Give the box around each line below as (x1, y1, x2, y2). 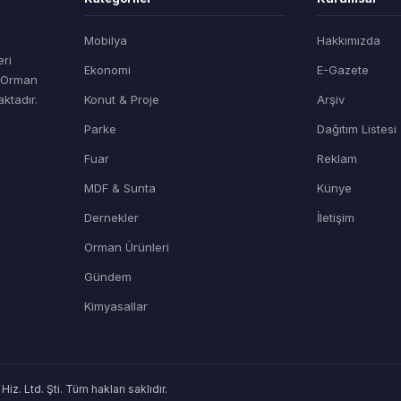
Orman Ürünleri (83, 239, 169, 254)
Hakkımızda (317, 32, 381, 47)
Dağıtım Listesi (317, 121, 397, 136)
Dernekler (83, 209, 139, 225)
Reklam (317, 150, 358, 166)
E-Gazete (317, 62, 370, 77)
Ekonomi (83, 62, 131, 77)
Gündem (83, 269, 132, 284)
